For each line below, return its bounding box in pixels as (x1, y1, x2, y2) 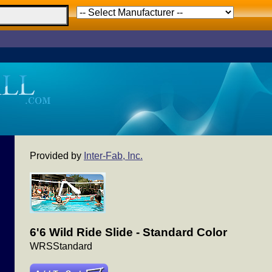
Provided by (30, 151, 84, 161)
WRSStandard (30, 241, 92, 251)
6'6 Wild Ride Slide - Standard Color (30, 226, 227, 239)
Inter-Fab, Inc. (84, 151, 143, 161)
